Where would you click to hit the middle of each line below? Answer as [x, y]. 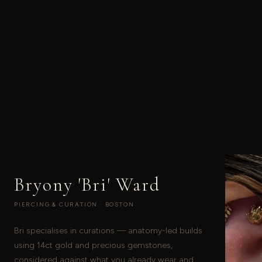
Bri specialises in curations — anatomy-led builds [108, 230]
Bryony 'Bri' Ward [87, 184]
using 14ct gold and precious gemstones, [93, 245]
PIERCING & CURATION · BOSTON [74, 204]
